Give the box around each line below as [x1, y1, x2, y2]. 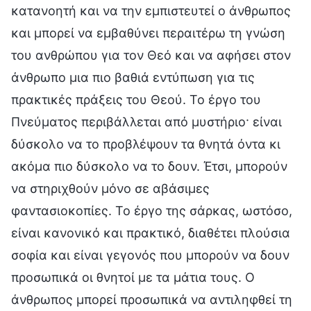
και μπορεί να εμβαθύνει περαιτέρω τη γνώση [11, 25, 285, 40]
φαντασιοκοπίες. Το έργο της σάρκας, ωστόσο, [11, 203, 292, 218]
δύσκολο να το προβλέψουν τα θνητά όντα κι [11, 136, 280, 151]
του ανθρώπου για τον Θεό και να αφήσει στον [11, 47, 291, 62]
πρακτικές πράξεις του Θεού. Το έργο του [11, 92, 261, 107]
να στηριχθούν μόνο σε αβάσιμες [11, 180, 210, 196]
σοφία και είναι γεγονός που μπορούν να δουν [11, 247, 289, 262]
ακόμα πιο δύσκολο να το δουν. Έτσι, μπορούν [11, 158, 287, 174]
